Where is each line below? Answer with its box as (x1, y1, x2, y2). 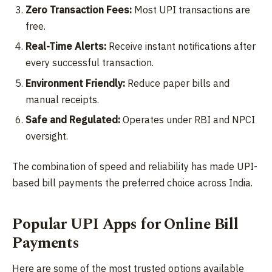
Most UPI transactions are (132, 3, 251, 16)
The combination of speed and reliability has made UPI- (12, 160, 257, 172)
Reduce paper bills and (125, 76, 230, 89)
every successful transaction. (25, 56, 154, 69)
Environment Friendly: (25, 76, 126, 89)
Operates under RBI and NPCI (120, 114, 256, 126)
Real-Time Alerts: (25, 40, 107, 53)
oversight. (25, 130, 69, 143)
